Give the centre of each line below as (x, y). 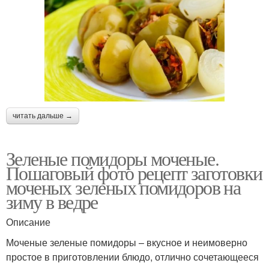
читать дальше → (43, 116)
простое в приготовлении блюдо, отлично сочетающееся (132, 256)
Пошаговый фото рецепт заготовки (134, 172)
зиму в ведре (52, 201)
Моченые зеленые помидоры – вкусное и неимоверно (127, 242)
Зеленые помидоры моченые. (112, 158)
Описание (28, 222)
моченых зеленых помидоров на (123, 187)
